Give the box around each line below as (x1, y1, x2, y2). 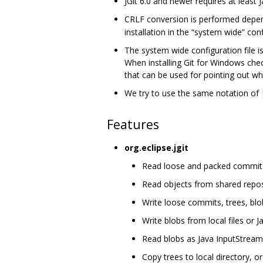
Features (107, 116, 159, 133)
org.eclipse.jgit (124, 141, 188, 153)
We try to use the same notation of (124, 87, 261, 99)
